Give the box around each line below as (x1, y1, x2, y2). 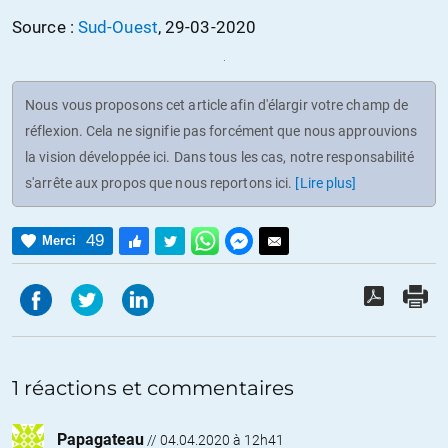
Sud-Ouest (77, 17, 158, 38)
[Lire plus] (295, 174, 357, 191)
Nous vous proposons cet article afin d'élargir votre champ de (25, 96, 409, 113)
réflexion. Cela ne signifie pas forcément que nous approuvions (25, 122, 418, 139)
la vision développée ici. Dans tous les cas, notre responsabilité (25, 148, 415, 165)
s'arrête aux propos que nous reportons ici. (25, 174, 296, 191)
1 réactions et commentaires (12, 375, 294, 400)
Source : (12, 17, 78, 38)
